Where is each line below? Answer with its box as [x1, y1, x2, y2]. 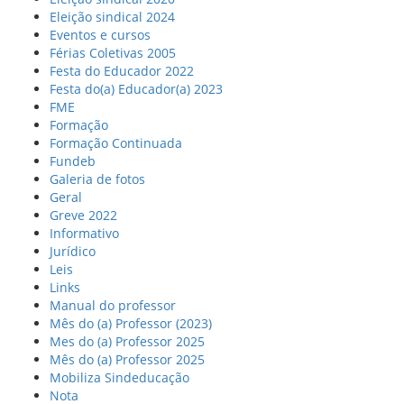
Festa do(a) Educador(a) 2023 [50, 80, 223, 97]
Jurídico [50, 243, 96, 260]
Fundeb [50, 152, 96, 170]
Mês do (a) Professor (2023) [50, 315, 212, 332]
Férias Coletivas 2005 [50, 44, 176, 61]
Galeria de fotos [50, 170, 145, 188]
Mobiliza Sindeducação [50, 369, 189, 386]
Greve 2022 [50, 207, 117, 224]
